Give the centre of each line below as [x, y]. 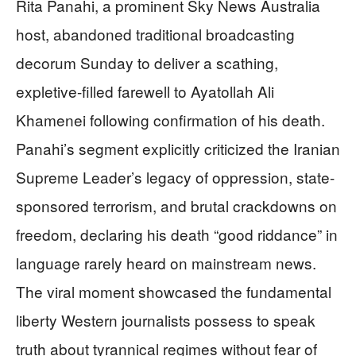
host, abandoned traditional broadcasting [155, 33]
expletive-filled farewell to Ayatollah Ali [145, 91]
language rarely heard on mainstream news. [166, 262]
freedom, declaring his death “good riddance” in [177, 234]
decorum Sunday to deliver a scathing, [147, 62]
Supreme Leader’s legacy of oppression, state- [175, 176]
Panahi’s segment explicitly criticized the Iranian [178, 148]
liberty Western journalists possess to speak [166, 319]
